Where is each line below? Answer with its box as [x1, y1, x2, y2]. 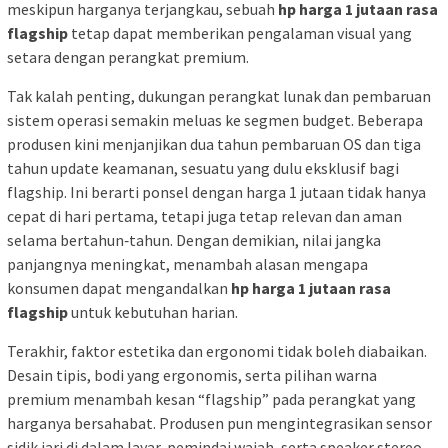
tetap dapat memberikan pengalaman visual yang [68, 22, 412, 43]
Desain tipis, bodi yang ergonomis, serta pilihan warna [7, 364, 377, 385]
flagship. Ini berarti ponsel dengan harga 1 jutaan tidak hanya [7, 181, 426, 202]
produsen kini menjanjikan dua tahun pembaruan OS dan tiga [7, 133, 421, 154]
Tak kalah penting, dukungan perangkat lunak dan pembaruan [7, 85, 431, 106]
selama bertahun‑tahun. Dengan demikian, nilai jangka [7, 229, 381, 250]
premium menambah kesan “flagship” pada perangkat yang [7, 388, 416, 409]
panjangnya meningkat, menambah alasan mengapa [7, 253, 368, 274]
